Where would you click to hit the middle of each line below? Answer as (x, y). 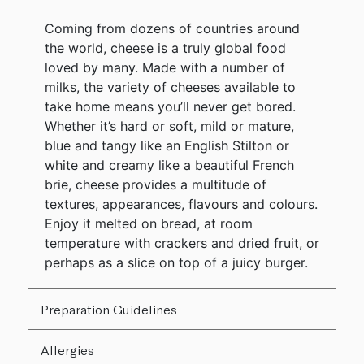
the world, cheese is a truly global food (165, 48)
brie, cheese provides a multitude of (156, 184)
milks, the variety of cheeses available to (170, 87)
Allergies (67, 349)
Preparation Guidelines (109, 309)
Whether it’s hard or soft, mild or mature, (169, 126)
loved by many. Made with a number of (165, 67)
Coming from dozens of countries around (172, 28)
